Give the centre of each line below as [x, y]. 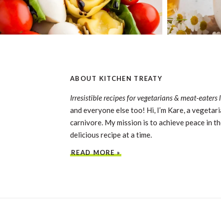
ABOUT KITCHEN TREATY [116, 78]
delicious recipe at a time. [111, 134]
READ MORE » [96, 152]
